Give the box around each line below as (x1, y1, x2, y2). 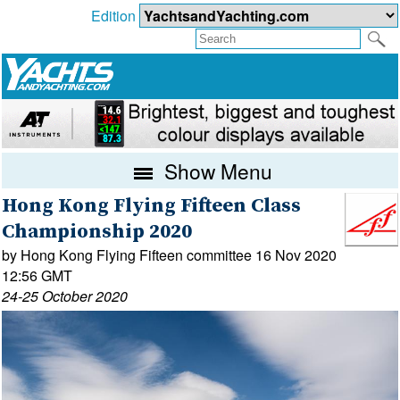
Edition (90, 5, 139, 27)
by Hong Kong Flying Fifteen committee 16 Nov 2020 (2, 244, 337, 265)
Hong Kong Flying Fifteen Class (2, 192, 302, 219)
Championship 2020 (2, 218, 193, 245)
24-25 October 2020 (2, 285, 129, 306)
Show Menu (159, 155, 273, 185)
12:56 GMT (2, 264, 73, 286)
